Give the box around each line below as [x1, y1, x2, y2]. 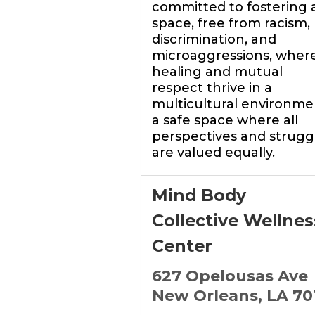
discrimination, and [151, 32, 276, 47]
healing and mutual [151, 64, 283, 79]
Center [151, 236, 212, 256]
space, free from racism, [151, 15, 310, 31]
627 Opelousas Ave [151, 266, 308, 285]
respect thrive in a [151, 80, 272, 96]
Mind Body [151, 185, 246, 205]
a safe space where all [151, 112, 298, 128]
